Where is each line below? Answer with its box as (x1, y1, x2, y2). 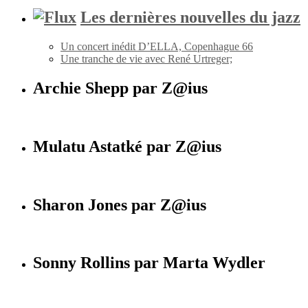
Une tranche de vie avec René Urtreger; (60, 53, 232, 65)
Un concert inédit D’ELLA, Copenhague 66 (60, 41, 253, 53)
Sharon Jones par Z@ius (33, 195, 206, 214)
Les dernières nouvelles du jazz (80, 8, 300, 27)
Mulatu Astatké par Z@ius (33, 137, 221, 155)
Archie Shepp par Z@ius (33, 79, 208, 97)
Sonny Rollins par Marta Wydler (33, 254, 265, 272)
